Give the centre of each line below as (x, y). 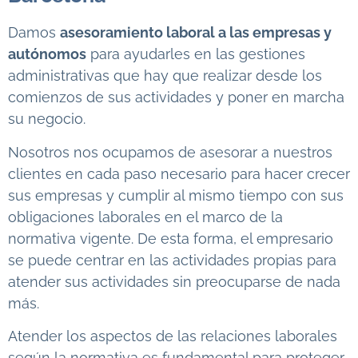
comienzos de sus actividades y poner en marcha (176, 97)
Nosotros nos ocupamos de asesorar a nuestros (170, 152)
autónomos (47, 54)
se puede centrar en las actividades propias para (172, 260)
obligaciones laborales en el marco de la (145, 217)
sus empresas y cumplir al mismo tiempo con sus (176, 195)
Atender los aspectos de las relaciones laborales (173, 336)
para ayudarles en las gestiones (196, 54)
